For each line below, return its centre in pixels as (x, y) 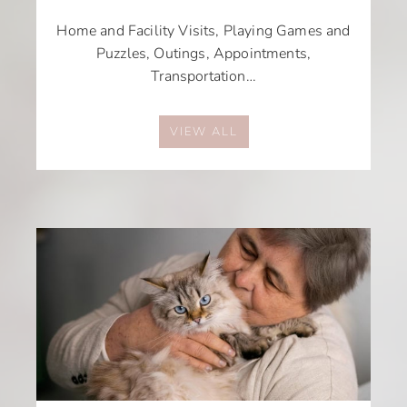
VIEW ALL (203, 131)
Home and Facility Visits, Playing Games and (203, 30)
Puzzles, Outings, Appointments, (203, 53)
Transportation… (203, 76)
